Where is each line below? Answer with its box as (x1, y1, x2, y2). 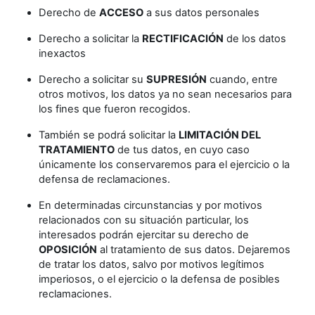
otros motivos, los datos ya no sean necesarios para (39, 88, 292, 101)
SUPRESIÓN (146, 73, 207, 86)
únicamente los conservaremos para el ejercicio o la (39, 158, 290, 171)
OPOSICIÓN (39, 243, 97, 256)
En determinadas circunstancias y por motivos (39, 199, 262, 212)
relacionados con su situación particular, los (39, 214, 249, 226)
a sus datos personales (143, 6, 259, 19)
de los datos (224, 32, 286, 45)
